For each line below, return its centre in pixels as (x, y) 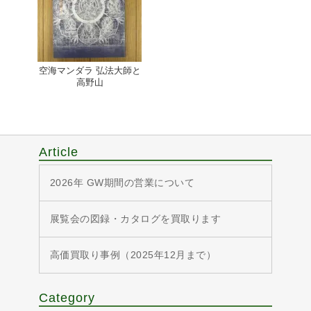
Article (59, 152)
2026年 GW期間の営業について (122, 182)
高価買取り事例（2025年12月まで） (133, 254)
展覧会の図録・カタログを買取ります (135, 218)
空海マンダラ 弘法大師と (90, 70)
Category (67, 297)
